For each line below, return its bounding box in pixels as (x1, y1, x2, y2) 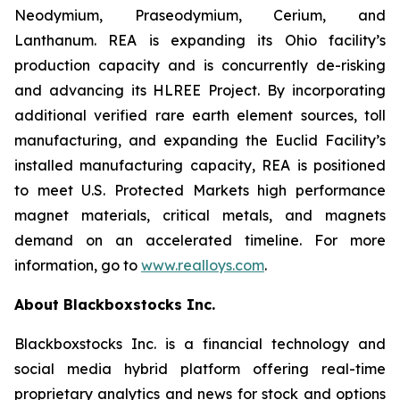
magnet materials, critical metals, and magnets (14, 206, 386, 224)
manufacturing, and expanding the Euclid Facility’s (14, 131, 386, 149)
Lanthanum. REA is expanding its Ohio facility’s (14, 31, 386, 49)
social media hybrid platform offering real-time (14, 360, 386, 378)
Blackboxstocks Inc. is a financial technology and (14, 335, 386, 353)
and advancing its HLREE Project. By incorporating (14, 81, 386, 99)
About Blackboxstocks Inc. (14, 296, 215, 313)
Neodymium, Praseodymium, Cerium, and (14, 6, 386, 24)
